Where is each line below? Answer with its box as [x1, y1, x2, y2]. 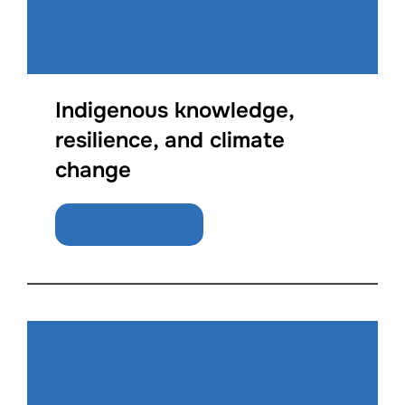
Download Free [76, 214, 183, 234]
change [55, 155, 132, 184]
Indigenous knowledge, [55, 96, 295, 124]
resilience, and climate [55, 126, 286, 154]
